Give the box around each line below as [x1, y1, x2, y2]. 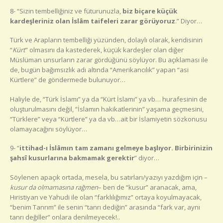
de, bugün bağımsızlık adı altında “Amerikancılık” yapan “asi [10, 65, 189, 75]
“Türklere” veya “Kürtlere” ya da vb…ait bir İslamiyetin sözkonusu [10, 114, 207, 123]
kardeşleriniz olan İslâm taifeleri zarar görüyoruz [10, 16, 175, 25]
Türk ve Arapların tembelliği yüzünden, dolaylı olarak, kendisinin [10, 35, 203, 45]
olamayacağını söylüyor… [10, 124, 87, 133]
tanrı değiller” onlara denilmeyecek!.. [10, 212, 120, 222]
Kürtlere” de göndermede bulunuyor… [10, 75, 125, 85]
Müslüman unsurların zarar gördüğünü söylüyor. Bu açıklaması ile [10, 55, 208, 65]
